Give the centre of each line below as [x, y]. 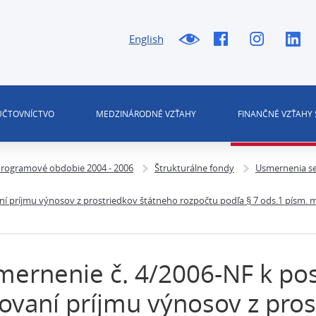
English [146, 39]
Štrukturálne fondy [194, 168]
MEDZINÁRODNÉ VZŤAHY [146, 114]
